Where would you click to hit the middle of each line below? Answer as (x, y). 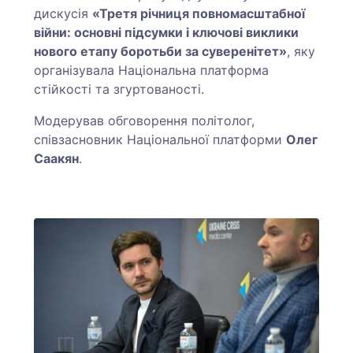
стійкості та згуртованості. (121, 89)
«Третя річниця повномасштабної (199, 14)
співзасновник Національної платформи (160, 140)
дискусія (63, 14)
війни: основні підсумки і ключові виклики (167, 33)
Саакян (57, 159)
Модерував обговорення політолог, (145, 121)
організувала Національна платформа (152, 71)
